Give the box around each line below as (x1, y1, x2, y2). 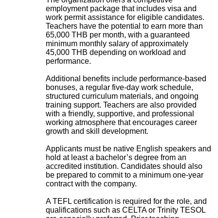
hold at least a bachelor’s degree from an (46, 153, 186, 162)
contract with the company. (46, 179, 137, 188)
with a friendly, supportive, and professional (46, 109, 194, 118)
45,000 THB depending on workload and (46, 48, 186, 56)
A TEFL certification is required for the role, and (46, 197, 207, 205)
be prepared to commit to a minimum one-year (46, 170, 203, 179)
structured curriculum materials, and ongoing (46, 91, 199, 100)
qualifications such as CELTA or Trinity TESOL (46, 205, 205, 214)
